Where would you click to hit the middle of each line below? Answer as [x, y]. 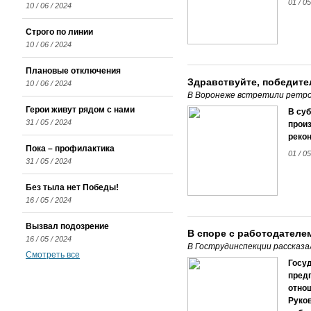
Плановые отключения [73, 71]
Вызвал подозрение [67, 226]
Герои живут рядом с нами [80, 110]
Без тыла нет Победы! [72, 187]
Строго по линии [59, 32]
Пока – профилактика [70, 149]
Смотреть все [53, 255]
